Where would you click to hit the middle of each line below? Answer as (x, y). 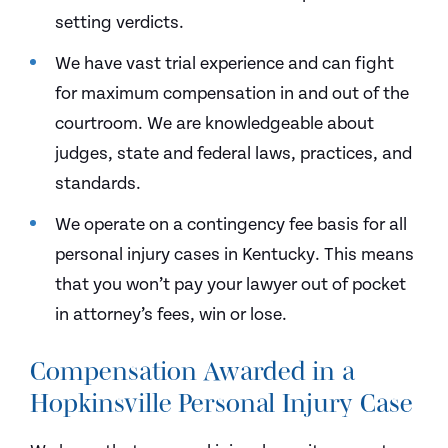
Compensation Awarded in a (192, 370)
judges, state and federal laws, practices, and (233, 153)
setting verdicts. (119, 22)
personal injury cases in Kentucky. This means (234, 254)
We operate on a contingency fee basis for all (231, 224)
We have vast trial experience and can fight (224, 63)
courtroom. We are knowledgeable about (214, 123)
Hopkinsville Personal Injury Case (221, 402)
